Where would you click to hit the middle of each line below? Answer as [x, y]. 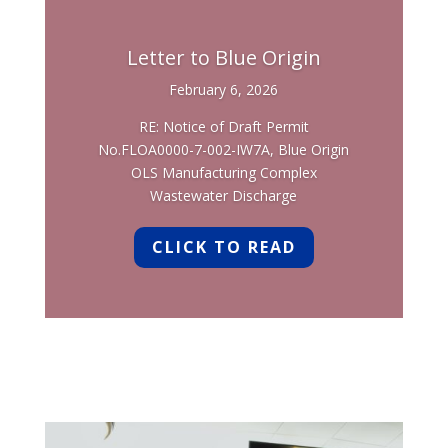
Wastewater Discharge [224, 196]
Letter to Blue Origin [223, 58]
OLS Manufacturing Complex [223, 173]
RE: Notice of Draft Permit [223, 127]
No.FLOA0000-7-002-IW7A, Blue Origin [224, 150]
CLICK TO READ [223, 246]
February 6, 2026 [224, 90]
